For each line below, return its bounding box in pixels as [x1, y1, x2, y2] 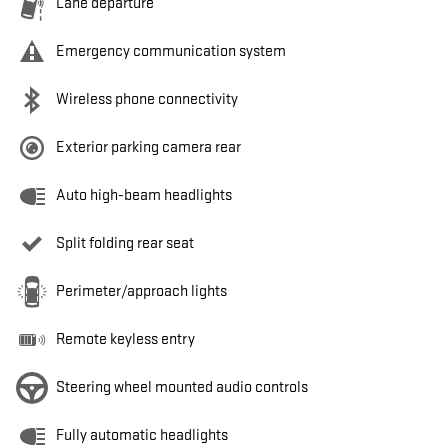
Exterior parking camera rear [56, 138, 241, 158]
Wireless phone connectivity [56, 90, 238, 110]
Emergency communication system [56, 42, 286, 62]
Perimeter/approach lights [56, 282, 227, 302]
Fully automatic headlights [56, 426, 228, 446]
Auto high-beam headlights [56, 186, 232, 206]
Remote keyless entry [56, 330, 195, 350]
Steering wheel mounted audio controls [56, 378, 308, 398]
